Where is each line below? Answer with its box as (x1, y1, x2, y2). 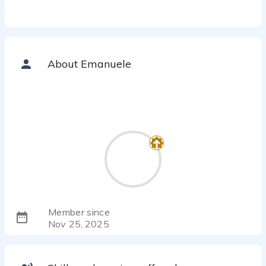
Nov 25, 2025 (48, 218, 109, 230)
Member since (48, 206, 110, 218)
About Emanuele (47, 57, 131, 71)
